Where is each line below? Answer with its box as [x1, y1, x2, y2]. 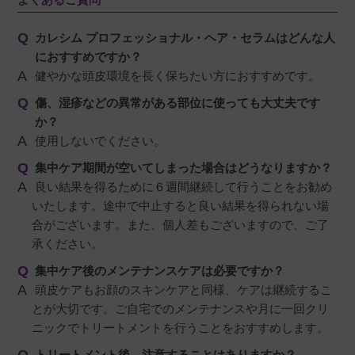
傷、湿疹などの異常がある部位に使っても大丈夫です [35, 96, 321, 110]
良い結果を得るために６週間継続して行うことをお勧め [32, 180, 333, 194]
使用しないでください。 [32, 134, 166, 148]
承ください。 [32, 237, 104, 251]
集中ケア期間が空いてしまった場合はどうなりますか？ [35, 161, 333, 175]
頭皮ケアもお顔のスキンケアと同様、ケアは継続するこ [32, 283, 333, 297]
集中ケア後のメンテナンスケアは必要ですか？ [35, 264, 285, 278]
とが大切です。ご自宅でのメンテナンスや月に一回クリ [32, 302, 330, 316]
